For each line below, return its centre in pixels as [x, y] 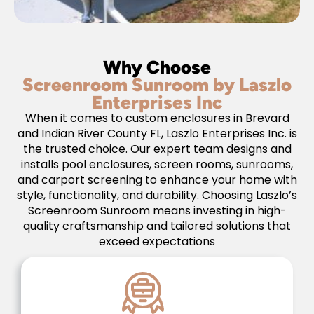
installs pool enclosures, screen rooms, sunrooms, [157, 164]
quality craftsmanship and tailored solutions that [157, 226]
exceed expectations [157, 241]
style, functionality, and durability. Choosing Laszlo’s [157, 195]
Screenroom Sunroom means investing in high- [157, 210]
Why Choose [157, 67]
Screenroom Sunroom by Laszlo [157, 84]
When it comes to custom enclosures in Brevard [157, 118]
